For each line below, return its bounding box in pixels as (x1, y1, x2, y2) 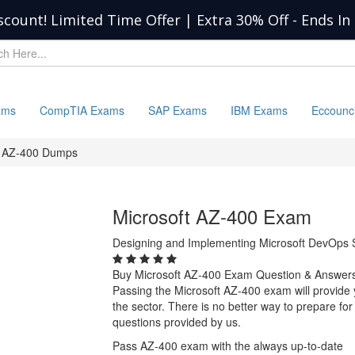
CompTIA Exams (40, 102, 124, 118)
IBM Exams (231, 102, 288, 118)
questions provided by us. (112, 314, 241, 330)
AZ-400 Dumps (2, 144, 78, 160)
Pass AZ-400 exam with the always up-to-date (112, 338, 343, 353)
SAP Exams (148, 102, 207, 118)
